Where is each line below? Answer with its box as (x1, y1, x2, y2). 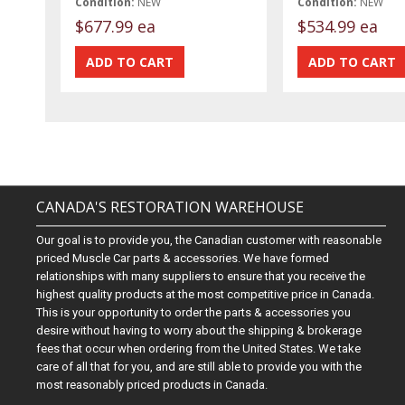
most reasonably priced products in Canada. (36, 378, 268, 391)
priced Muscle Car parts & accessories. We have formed (36, 251, 330, 265)
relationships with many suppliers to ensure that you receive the (36, 269, 366, 283)
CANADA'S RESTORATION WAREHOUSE (36, 197, 305, 217)
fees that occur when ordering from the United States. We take (36, 342, 362, 355)
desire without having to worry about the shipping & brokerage (36, 324, 363, 337)
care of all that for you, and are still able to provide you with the (36, 360, 363, 373)
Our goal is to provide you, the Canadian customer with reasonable (36, 233, 382, 247)
